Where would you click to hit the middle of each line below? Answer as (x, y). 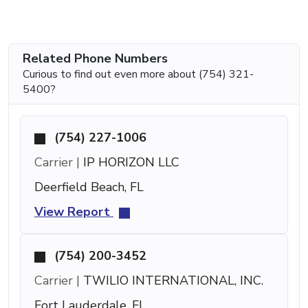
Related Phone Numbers (95, 59)
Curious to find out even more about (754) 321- (138, 75)
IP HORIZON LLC (130, 163)
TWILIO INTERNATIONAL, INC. (172, 281)
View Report (74, 212)
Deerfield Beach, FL (89, 187)
